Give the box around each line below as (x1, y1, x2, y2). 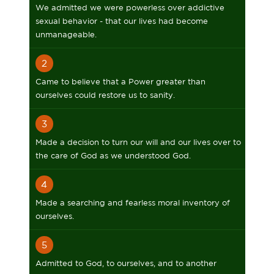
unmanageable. (35, 30, 97, 39)
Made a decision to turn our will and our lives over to (35, 138, 241, 147)
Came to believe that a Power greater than (35, 77, 206, 86)
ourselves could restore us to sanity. (35, 91, 175, 100)
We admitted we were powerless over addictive (35, 3, 224, 12)
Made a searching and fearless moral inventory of (35, 198, 230, 207)
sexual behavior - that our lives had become (35, 17, 208, 26)
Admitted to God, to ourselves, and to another (35, 259, 217, 268)
